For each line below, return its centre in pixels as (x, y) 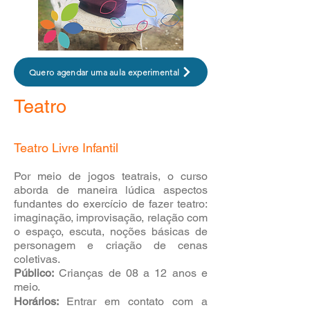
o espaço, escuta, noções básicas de (111, 231)
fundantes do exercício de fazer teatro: (111, 204)
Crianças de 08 (96, 273)
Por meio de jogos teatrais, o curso (111, 176)
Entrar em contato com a (137, 301)
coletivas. (37, 259)
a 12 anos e (173, 273)
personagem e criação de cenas (111, 245)
